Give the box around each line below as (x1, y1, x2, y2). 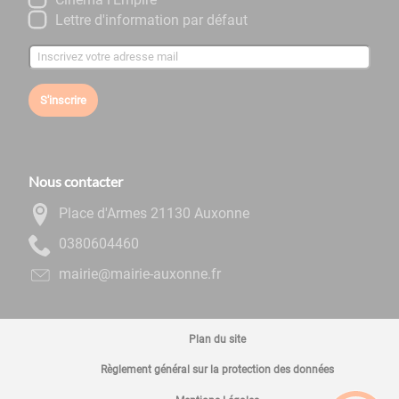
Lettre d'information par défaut (54, 11, 248, 28)
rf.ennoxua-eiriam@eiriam (59, 265, 221, 282)
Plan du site (189, 332, 246, 346)
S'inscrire (39, 93, 86, 107)
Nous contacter (28, 172, 123, 190)
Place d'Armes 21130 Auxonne (59, 204, 249, 222)
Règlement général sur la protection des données (101, 363, 334, 377)
